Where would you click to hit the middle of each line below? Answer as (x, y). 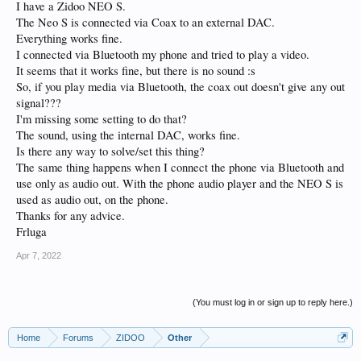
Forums (78, 338)
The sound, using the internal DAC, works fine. (128, 135)
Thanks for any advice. (71, 216)
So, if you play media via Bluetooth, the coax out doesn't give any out (180, 87)
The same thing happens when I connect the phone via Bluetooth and (180, 167)
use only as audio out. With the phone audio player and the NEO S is (180, 183)
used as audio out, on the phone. (92, 199)
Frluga (31, 232)
